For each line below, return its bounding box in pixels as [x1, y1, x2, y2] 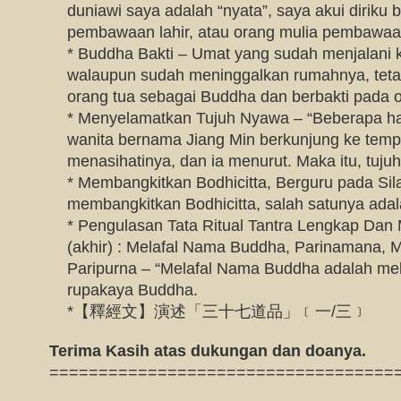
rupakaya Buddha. [67, 281, 198, 299]
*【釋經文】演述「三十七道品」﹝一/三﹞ [67, 303, 368, 320]
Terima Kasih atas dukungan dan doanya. [49, 342, 366, 360]
